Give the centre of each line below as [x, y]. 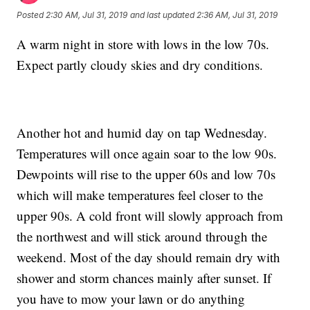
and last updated [163, 15]
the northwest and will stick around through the [142, 237]
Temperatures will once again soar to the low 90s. [147, 154]
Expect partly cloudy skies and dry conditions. [140, 65]
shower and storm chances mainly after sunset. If [144, 278]
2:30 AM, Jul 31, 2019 [87, 15]
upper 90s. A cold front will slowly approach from [150, 216]
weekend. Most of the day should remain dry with [149, 257]
